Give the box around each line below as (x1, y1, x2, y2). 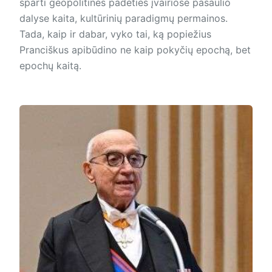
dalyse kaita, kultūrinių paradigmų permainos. (19, 12, 228, 25)
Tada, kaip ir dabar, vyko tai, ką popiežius (19, 28, 211, 41)
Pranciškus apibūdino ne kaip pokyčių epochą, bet (19, 44, 251, 56)
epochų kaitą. (19, 59, 81, 72)
